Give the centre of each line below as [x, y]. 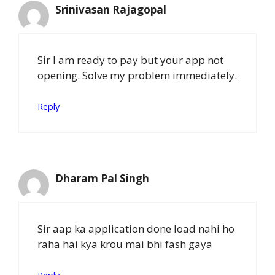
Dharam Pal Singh [102, 178]
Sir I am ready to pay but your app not [130, 60]
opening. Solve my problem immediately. [137, 75]
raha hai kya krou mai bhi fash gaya [125, 244]
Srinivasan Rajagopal [111, 10]
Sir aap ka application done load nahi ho [136, 228]
